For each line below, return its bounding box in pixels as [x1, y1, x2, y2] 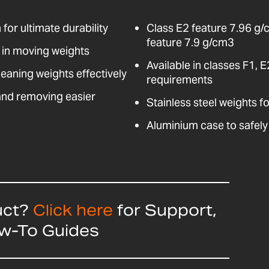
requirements [146, 72, 213, 86]
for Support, [116, 200, 217, 220]
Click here [32, 200, 113, 220]
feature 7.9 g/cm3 [146, 35, 234, 49]
